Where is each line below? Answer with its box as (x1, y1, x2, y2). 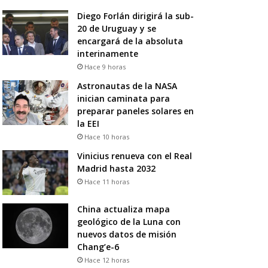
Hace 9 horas (84, 62, 126, 71)
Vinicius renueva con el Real (77, 150, 192, 162)
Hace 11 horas (84, 176, 129, 186)
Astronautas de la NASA (77, 80, 177, 92)
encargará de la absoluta (77, 35, 183, 47)
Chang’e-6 (77, 240, 119, 252)
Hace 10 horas (84, 132, 129, 141)
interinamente (77, 47, 138, 59)
